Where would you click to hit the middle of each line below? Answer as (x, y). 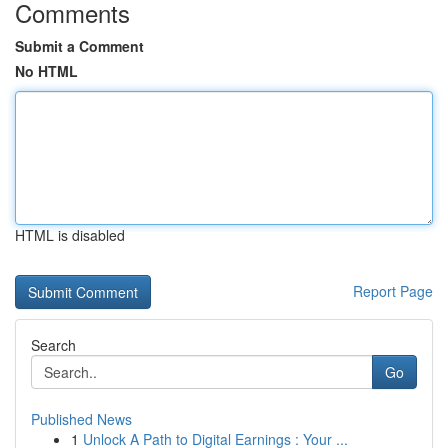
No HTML (46, 71)
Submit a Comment (79, 46)
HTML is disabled (70, 235)
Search (53, 345)
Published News (81, 419)
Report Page (393, 291)
